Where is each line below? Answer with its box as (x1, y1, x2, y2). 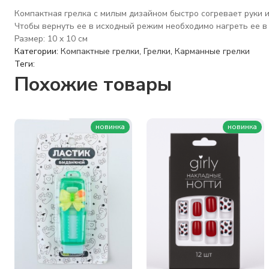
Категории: (14, 46, 61, 57)
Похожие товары (14, 71, 172, 97)
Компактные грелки (61, 46, 139, 57)
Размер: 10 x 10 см (14, 33, 88, 44)
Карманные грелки (175, 46, 250, 57)
